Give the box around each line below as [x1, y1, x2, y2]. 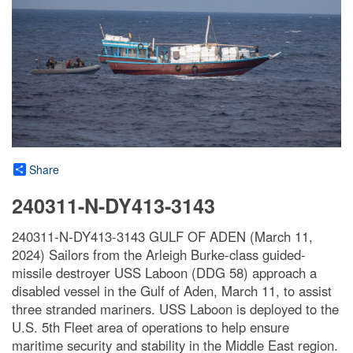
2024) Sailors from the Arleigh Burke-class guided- [12, 245, 306, 265]
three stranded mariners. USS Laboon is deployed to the [12, 299, 339, 319]
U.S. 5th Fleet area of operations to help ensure [12, 318, 289, 337]
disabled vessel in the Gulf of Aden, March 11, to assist [12, 281, 332, 301]
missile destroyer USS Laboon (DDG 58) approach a [12, 263, 317, 283]
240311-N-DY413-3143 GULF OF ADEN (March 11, [12, 227, 313, 247]
